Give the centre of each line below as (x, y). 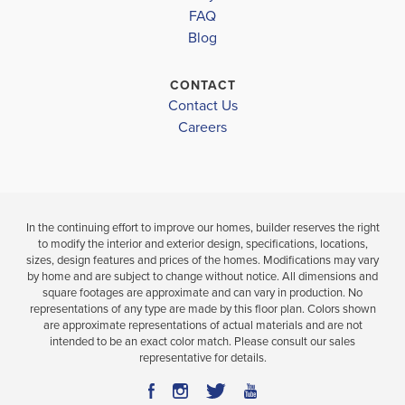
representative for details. (202, 358)
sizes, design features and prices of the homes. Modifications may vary (202, 260)
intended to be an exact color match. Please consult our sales (202, 341)
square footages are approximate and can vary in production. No (202, 292)
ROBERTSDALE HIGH (89, 12)
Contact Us (202, 105)
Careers (202, 127)
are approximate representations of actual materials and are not (202, 325)
